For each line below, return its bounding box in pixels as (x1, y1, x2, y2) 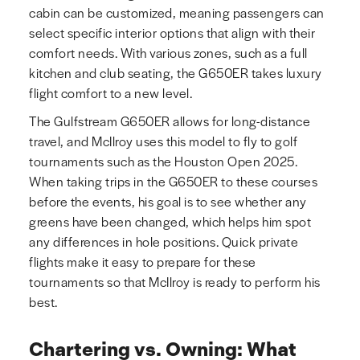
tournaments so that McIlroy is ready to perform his (29, 272, 321, 292)
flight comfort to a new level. (29, 84, 192, 103)
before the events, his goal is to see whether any (29, 192, 307, 211)
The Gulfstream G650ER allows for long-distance (29, 112, 310, 131)
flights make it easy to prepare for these (29, 252, 256, 272)
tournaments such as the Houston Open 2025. (29, 152, 297, 171)
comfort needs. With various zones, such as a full (29, 43, 308, 63)
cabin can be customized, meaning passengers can (29, 3, 325, 22)
